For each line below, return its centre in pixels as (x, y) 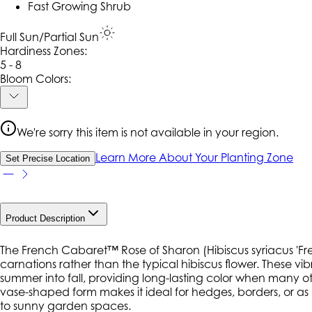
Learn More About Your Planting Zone (194, 158)
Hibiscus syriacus (250, 250)
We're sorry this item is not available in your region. (148, 133)
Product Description (45, 219)
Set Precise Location (48, 159)
